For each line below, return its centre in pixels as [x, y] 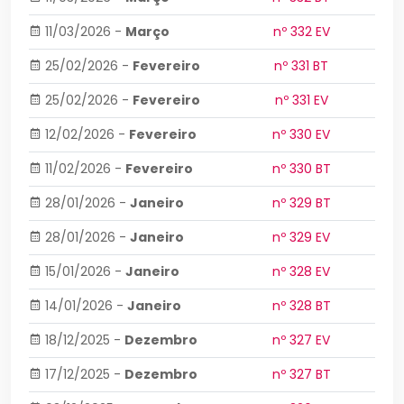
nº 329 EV [301, 237]
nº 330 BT [301, 169]
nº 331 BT [301, 66]
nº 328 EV [301, 271]
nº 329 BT [301, 203]
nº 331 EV [301, 100]
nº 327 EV [301, 340]
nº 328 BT [301, 306]
